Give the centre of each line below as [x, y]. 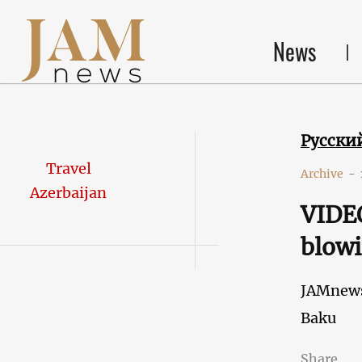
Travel [68, 168]
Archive [322, 174]
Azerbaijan [69, 193]
